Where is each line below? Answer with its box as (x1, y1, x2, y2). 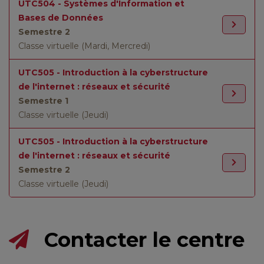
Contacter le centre (38, 227, 245, 252)
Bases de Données (18, 12, 103, 23)
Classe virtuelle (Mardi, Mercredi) (18, 41, 150, 51)
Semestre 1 (18, 95, 68, 106)
